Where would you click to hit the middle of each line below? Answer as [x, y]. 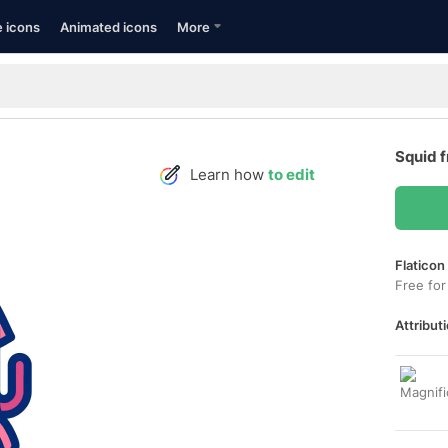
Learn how [229, 174]
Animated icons [108, 27]
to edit [291, 174]
